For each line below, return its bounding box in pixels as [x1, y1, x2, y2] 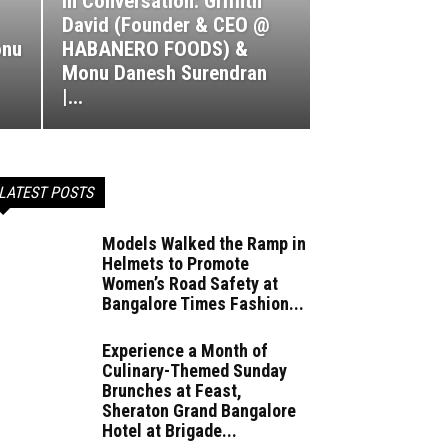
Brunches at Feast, [102, 380, 242, 402]
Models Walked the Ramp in [102, 233, 306, 255]
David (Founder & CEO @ [62, 13, 270, 38]
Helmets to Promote [102, 253, 249, 275]
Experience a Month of [102, 340, 268, 362]
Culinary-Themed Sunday [102, 360, 287, 382]
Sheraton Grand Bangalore [102, 400, 296, 422]
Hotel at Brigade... [102, 420, 237, 442]
